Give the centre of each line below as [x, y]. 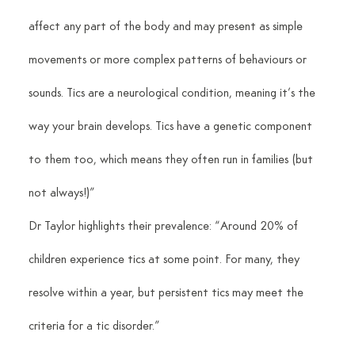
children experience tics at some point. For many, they [165, 260]
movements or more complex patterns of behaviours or [169, 60]
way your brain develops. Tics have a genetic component [172, 126]
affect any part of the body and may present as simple [167, 27]
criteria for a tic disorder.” [94, 326]
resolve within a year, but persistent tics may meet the [167, 293]
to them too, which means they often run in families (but [172, 160]
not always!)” [61, 193]
